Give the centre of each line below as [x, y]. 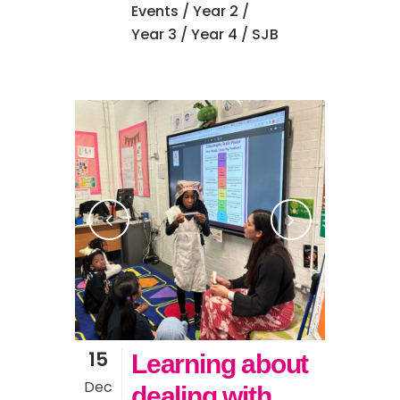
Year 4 [214, 35]
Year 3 [154, 35]
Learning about [220, 363]
